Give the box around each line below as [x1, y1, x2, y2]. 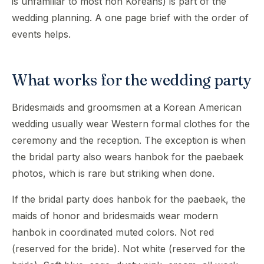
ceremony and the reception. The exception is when [12, 134, 246, 146]
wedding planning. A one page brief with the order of [12, 12, 249, 24]
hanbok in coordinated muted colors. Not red [12, 226, 214, 238]
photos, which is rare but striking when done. [12, 167, 214, 179]
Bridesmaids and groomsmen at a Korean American [12, 101, 242, 113]
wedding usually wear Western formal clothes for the [12, 118, 250, 130]
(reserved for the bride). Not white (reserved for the [12, 243, 245, 255]
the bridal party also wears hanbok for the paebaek [12, 151, 243, 163]
